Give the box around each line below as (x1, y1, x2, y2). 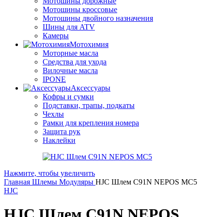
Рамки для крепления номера (43, 119, 139, 127)
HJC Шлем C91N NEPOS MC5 (95, 178, 197, 186)
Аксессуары (71, 84, 110, 92)
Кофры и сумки (43, 93, 94, 101)
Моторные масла (43, 49, 98, 57)
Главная (4, 178, 32, 186)
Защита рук (43, 127, 80, 136)
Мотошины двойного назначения (43, 14, 153, 22)
